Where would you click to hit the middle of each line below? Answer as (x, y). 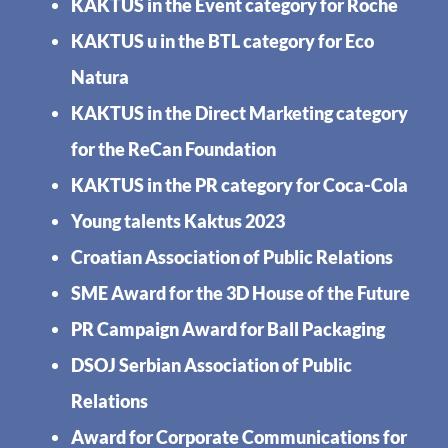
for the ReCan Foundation (174, 148)
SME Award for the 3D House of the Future (241, 292)
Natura (100, 76)
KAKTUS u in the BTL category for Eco (223, 40)
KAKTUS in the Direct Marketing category (240, 112)
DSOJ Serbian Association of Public (212, 364)
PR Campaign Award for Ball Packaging (228, 328)
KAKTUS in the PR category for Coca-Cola (240, 184)
